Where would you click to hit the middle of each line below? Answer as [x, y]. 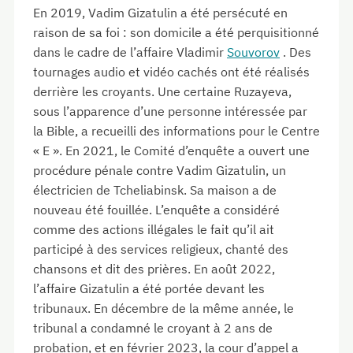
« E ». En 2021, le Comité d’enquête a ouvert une [171, 151]
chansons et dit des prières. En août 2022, [154, 269]
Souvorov [253, 52]
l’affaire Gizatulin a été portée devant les [149, 289]
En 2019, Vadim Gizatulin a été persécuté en [160, 13]
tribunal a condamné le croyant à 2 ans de [153, 328]
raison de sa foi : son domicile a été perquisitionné [176, 33]
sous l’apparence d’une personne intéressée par [170, 111]
